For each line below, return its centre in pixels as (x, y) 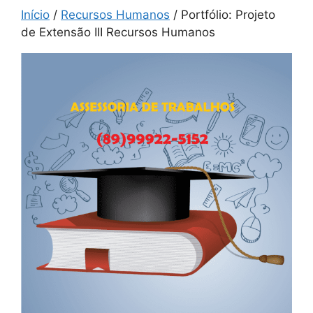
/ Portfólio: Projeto (223, 15)
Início (35, 15)
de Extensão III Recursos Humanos (118, 32)
